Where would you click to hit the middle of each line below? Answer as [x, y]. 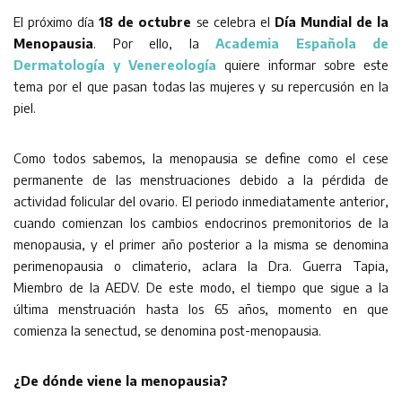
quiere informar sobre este [302, 65]
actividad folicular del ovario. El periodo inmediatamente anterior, [201, 201]
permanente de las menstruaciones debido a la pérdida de [201, 179]
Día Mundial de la [331, 22]
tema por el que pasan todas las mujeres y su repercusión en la [201, 86]
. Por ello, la [154, 43]
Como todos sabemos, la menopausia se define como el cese [201, 158]
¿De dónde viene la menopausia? [121, 380]
